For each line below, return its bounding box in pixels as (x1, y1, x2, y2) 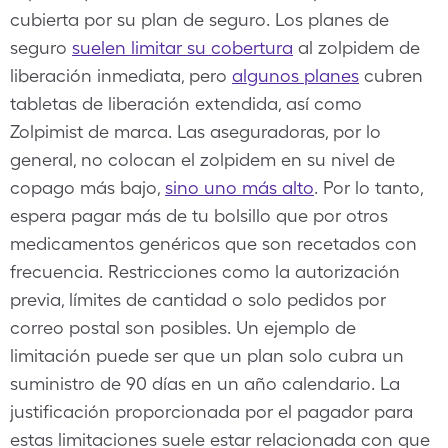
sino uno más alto (165, 177, 314, 198)
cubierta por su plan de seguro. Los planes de (10, 9, 389, 30)
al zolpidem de (293, 37, 420, 58)
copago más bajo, (10, 177, 165, 198)
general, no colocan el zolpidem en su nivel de (10, 149, 395, 170)
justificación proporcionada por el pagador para (10, 401, 413, 422)
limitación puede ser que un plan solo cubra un (10, 345, 404, 366)
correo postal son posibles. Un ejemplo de (10, 317, 356, 338)
